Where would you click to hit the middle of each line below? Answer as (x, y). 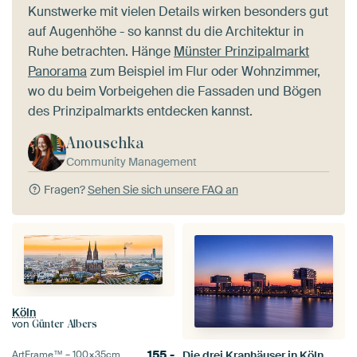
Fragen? (64, 190)
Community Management (131, 162)
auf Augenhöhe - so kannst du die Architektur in (166, 32)
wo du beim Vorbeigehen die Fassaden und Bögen (175, 92)
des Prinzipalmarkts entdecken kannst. (140, 112)
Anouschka (105, 143)
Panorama (57, 72)
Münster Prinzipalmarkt (241, 52)
